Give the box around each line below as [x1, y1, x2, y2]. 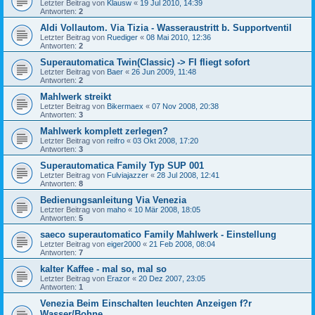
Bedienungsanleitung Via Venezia [40, 194, 186, 205]
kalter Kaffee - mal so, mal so [40, 263, 167, 274]
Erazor [107, 274, 130, 283]
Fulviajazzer [107, 170, 148, 179]
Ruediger [107, 32, 138, 41]
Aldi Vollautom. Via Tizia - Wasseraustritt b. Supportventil [40, 22, 292, 33]
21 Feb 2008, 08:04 [149, 239, 215, 248]
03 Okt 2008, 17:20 [133, 136, 198, 145]
